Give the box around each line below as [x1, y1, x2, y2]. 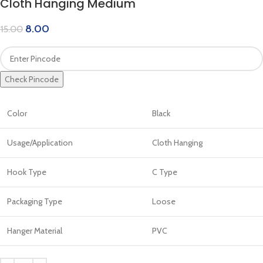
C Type [152, 167, 177, 177]
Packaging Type [7, 196, 62, 207]
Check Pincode [5, 74, 59, 85]
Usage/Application [7, 137, 73, 148]
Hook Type [7, 167, 46, 177]
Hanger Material [7, 225, 62, 236]
